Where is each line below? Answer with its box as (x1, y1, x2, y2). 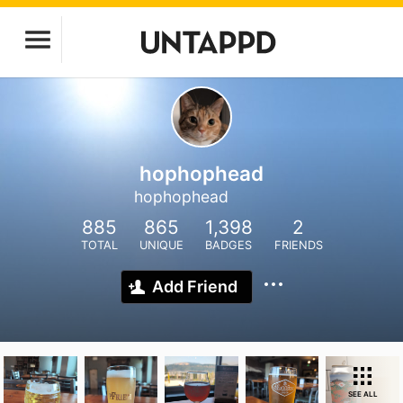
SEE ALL (347, 390, 378, 399)
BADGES (205, 238, 252, 252)
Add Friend (152, 277, 237, 296)
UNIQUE (139, 238, 184, 252)
